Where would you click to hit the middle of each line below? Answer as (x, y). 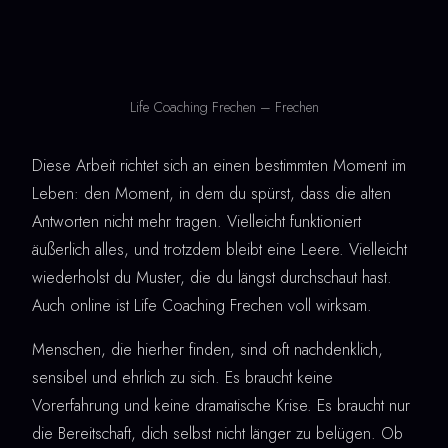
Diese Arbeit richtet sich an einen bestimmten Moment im (219, 165)
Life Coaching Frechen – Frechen (224, 106)
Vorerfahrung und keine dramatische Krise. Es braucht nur (221, 405)
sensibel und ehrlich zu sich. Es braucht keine (182, 377)
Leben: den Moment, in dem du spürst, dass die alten (211, 193)
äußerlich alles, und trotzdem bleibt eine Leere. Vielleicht (219, 249)
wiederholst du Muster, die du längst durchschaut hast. (212, 277)
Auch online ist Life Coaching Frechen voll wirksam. (202, 305)
